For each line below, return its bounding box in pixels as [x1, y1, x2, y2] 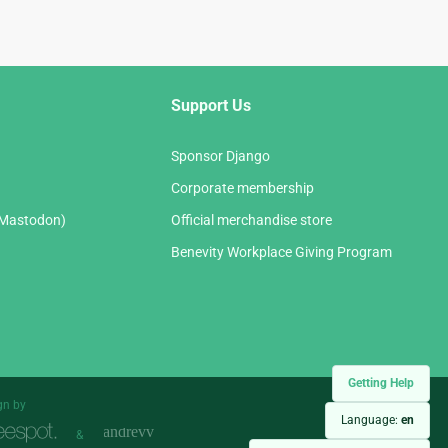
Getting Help [348, 376, 414, 390]
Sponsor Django [171, 148, 270, 165]
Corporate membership [171, 180, 314, 197]
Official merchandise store [171, 212, 332, 229]
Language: [341, 413, 401, 427]
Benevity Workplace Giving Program [171, 244, 392, 261]
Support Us [171, 96, 251, 116]
